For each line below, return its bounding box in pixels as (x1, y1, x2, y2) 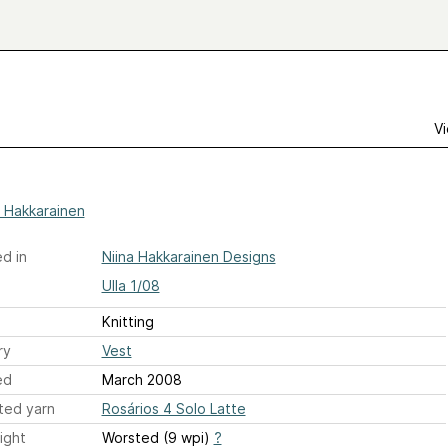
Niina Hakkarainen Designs (101, 248, 276, 265)
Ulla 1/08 (101, 277, 160, 294)
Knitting (101, 313, 154, 330)
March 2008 (101, 371, 182, 388)
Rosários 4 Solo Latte (101, 400, 246, 417)
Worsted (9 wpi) (101, 429, 214, 446)
